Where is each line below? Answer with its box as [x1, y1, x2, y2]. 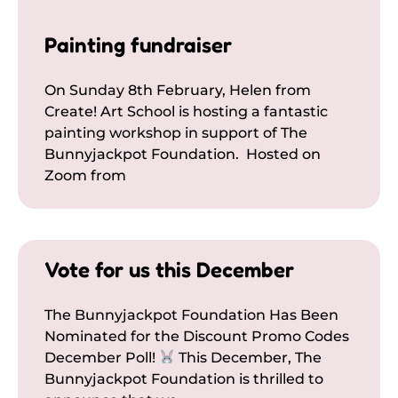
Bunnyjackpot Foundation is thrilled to [44, 370, 323, 387]
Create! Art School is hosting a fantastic [44, 102, 328, 120]
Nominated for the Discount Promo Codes [44, 327, 349, 345]
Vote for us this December [44, 256, 294, 283]
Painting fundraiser [44, 31, 232, 58]
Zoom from [44, 166, 126, 184]
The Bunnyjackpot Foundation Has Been [44, 306, 338, 323]
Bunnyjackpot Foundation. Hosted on [44, 145, 321, 163]
